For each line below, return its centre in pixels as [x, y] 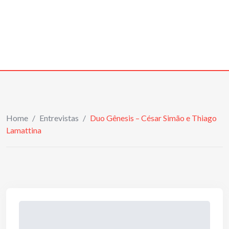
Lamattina [24, 130]
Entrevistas [59, 118]
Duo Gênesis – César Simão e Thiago [153, 118]
